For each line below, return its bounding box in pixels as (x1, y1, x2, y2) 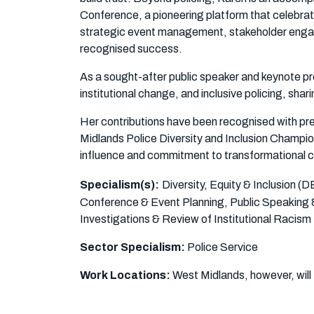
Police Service (187, 241, 258, 253)
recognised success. (80, 43, 182, 55)
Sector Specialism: (80, 241, 187, 253)
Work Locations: (80, 269, 172, 281)
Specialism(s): (80, 179, 159, 191)
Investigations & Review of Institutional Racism (80, 213, 311, 225)
